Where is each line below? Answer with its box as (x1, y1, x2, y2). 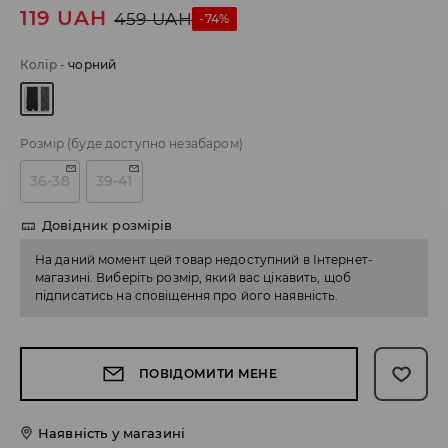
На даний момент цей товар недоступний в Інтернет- (35, 252, 373, 268)
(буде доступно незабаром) (67, 136, 243, 152)
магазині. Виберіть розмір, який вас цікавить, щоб (35, 270, 351, 286)
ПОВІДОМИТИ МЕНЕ (139, 366, 277, 382)
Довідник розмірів (42, 217, 173, 234)
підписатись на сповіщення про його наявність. (35, 288, 339, 304)
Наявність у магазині (38, 425, 185, 442)
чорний (68, 57, 117, 73)
